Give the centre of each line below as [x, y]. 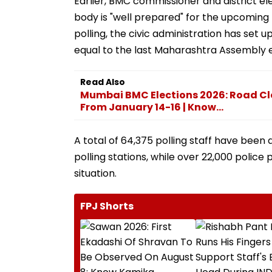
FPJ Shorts [107, 206]
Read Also [103, 82]
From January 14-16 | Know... [152, 107]
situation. [95, 173]
